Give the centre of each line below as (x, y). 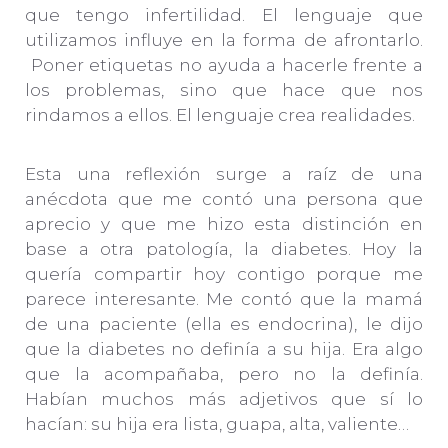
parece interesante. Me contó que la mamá (224, 299)
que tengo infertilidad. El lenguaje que (224, 15)
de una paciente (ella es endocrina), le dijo (224, 324)
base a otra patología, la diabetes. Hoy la (224, 249)
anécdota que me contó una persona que (224, 199)
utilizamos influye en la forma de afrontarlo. (224, 40)
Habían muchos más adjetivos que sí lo (224, 399)
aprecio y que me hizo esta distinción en (224, 224)
